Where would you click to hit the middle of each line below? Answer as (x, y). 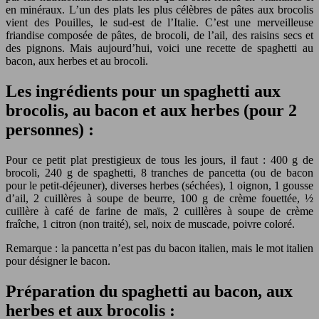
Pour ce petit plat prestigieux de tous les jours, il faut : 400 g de (159, 159)
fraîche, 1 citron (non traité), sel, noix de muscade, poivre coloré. (150, 224)
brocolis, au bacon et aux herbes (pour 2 (151, 110)
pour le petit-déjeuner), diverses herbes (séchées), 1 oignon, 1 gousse (159, 185)
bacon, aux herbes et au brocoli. (77, 61)
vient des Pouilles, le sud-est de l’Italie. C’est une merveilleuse (159, 22)
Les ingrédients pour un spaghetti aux (143, 91)
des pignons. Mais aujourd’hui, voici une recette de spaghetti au (159, 48)
